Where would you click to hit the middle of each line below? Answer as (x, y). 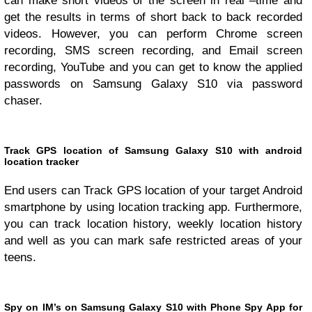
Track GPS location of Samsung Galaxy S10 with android (153, 150)
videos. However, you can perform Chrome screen (153, 33)
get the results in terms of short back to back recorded (153, 17)
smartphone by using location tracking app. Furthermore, (153, 207)
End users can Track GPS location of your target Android (153, 190)
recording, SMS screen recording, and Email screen (153, 50)
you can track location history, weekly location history (153, 224)
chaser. (23, 100)
